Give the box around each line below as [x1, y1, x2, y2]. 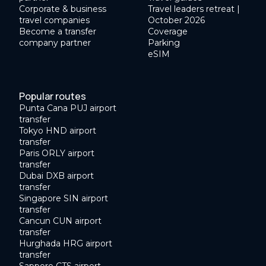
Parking [148, 37, 180, 49]
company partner [19, 37, 91, 49]
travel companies [19, 15, 90, 26]
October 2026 [148, 15, 205, 26]
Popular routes [19, 90, 86, 103]
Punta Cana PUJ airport [19, 103, 116, 114]
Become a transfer [19, 26, 96, 37]
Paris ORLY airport [19, 148, 94, 159]
